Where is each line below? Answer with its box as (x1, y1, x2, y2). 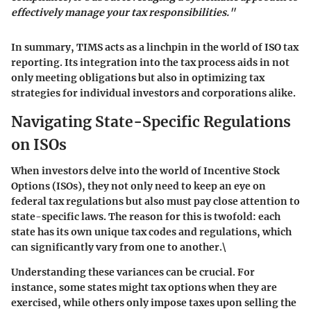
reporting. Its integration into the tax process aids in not (11, 56, 289, 69)
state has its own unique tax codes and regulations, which (11, 226, 292, 239)
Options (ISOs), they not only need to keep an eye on (11, 180, 266, 193)
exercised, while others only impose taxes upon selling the (11, 296, 296, 310)
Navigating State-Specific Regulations (11, 112, 291, 131)
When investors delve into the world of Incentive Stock (11, 165, 280, 178)
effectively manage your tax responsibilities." (11, 6, 235, 19)
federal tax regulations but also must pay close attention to (11, 195, 300, 208)
